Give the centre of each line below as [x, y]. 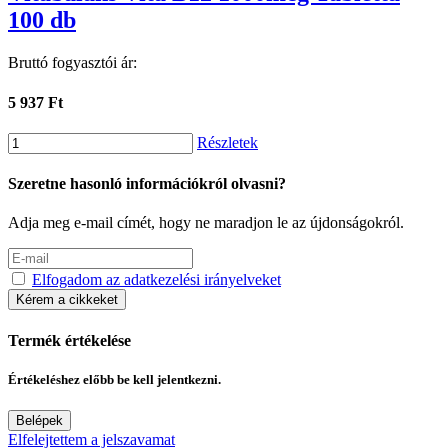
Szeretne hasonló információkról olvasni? [147, 184]
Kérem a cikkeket [67, 300]
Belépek [39, 420]
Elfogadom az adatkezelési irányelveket [156, 280]
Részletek [227, 142]
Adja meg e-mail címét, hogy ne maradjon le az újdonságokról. [206, 223]
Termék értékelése [69, 340]
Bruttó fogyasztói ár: [72, 63]
